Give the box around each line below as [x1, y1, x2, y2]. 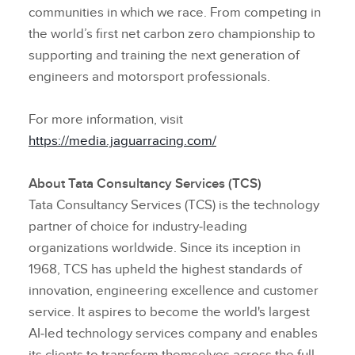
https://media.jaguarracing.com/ [29, 133, 216, 150]
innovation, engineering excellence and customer [29, 283, 319, 300]
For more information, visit [29, 112, 183, 128]
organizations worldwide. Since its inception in [29, 240, 300, 257]
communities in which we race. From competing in [29, 5, 321, 21]
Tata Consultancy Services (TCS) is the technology [29, 197, 319, 214]
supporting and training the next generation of [29, 48, 300, 64]
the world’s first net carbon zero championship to [29, 26, 315, 43]
